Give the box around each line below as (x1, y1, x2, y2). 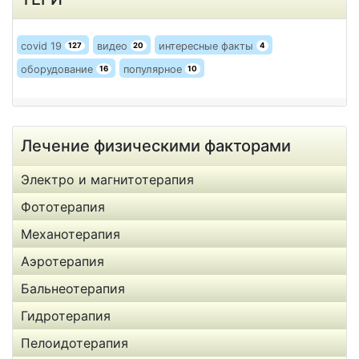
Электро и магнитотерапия (21, 171, 194, 188)
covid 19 (21, 40, 65, 52)
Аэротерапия (21, 253, 104, 269)
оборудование (21, 63, 96, 75)
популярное (123, 63, 185, 75)
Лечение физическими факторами (21, 136, 291, 155)
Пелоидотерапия (21, 335, 128, 351)
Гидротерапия (21, 308, 111, 324)
